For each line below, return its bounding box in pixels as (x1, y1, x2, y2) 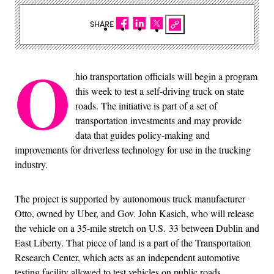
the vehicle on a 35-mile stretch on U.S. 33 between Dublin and (15, 221, 259, 234)
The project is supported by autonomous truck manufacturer (15, 191, 245, 205)
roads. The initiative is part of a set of (75, 98, 217, 112)
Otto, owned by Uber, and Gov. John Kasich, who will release (15, 206, 254, 220)
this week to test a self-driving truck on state (75, 84, 244, 97)
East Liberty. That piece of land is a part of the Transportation (15, 235, 251, 249)
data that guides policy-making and (75, 128, 210, 141)
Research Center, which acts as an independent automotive (15, 250, 240, 264)
